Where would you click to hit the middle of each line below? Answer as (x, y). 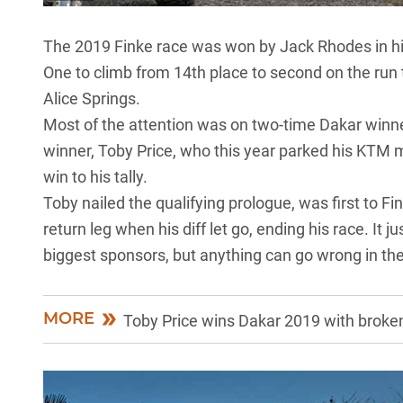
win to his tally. (95, 176)
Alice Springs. (92, 98)
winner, (71, 150)
